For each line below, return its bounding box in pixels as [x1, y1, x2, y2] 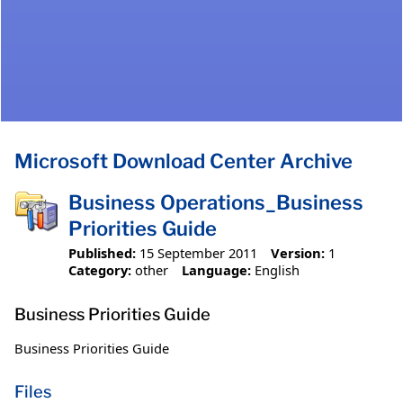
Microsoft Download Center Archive [14, 149, 353, 174]
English [254, 260, 300, 279]
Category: [68, 260, 131, 279]
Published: [68, 243, 136, 262]
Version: [270, 243, 325, 262]
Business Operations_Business [68, 191, 363, 215]
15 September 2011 [139, 243, 257, 262]
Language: [181, 260, 251, 279]
